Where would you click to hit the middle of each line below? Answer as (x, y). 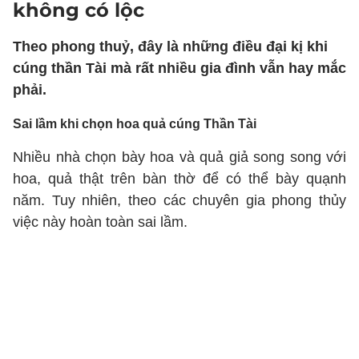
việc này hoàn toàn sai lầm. (100, 222)
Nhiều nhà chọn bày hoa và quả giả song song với (179, 157)
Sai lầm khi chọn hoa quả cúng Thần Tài (135, 124)
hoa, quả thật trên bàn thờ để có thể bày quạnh (179, 179)
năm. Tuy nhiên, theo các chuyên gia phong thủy (179, 200)
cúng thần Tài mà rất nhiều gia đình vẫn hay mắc (179, 68)
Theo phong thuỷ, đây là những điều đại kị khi (170, 46)
